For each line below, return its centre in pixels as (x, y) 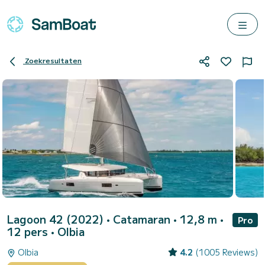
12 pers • (32, 231)
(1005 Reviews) (227, 252)
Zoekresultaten (53, 60)
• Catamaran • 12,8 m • (165, 219)
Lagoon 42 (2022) (57, 219)
